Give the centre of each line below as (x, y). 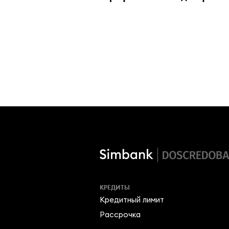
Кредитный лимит (132, 199)
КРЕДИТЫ (115, 187)
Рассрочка (120, 214)
